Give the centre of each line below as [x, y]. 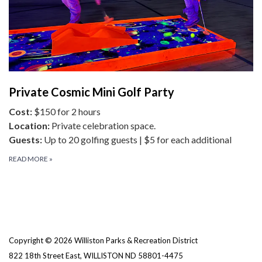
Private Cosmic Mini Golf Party [92, 92]
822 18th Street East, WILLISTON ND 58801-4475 [96, 256]
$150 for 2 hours [67, 112]
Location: [30, 126]
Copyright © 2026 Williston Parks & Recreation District [103, 241]
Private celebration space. [104, 126]
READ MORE [29, 159]
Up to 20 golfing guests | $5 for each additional [138, 140]
